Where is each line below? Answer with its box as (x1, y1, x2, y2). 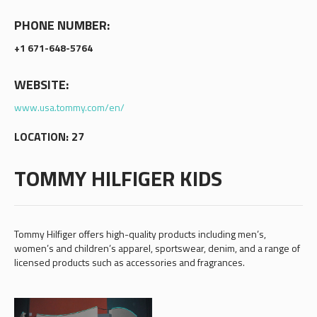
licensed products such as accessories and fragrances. (13, 255, 245, 270)
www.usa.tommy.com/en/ (13, 100, 125, 115)
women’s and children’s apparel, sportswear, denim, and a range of (13, 241, 300, 255)
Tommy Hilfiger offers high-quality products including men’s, (13, 226, 266, 241)
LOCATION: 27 (13, 128, 84, 145)
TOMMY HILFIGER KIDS (13, 162, 222, 195)
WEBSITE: (13, 75, 69, 94)
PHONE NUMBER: (13, 16, 110, 35)
